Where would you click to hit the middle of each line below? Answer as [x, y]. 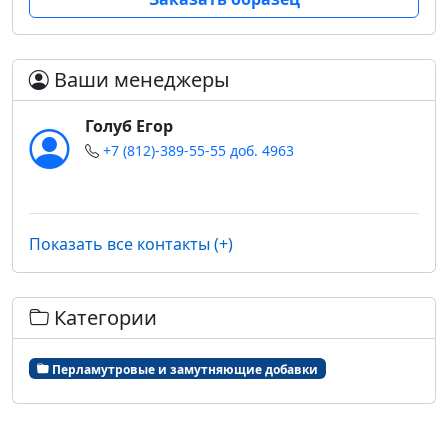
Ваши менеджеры [139, 80]
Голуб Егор [129, 126]
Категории [103, 318]
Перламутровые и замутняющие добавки [183, 369]
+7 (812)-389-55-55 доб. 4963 [198, 151]
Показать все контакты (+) [131, 244]
